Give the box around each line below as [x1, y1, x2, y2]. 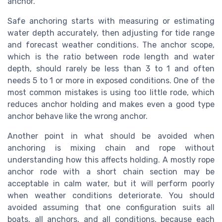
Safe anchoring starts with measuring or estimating [7, 16, 215, 26]
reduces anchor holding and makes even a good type [7, 99, 215, 109]
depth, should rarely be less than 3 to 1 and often [7, 63, 215, 73]
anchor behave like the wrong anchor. [7, 111, 148, 121]
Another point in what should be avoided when [7, 131, 215, 141]
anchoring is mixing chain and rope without [7, 143, 215, 153]
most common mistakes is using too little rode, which [7, 87, 215, 97]
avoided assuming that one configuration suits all [7, 202, 215, 212]
